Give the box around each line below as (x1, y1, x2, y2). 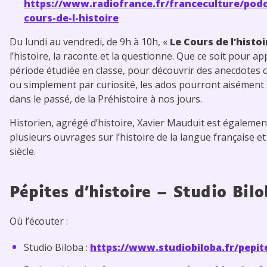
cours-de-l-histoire (24, 11, 119, 24)
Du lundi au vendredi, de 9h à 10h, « (10, 35, 170, 48)
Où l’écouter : (10, 214, 68, 228)
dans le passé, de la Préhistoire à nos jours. (10, 92, 204, 105)
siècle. (10, 144, 38, 158)
